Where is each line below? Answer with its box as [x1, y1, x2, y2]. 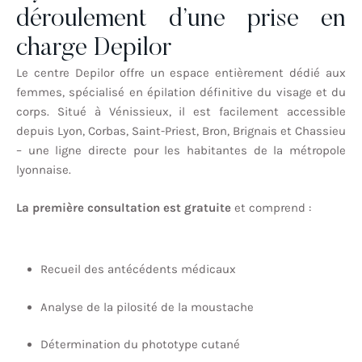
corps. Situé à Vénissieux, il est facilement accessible [16, 104, 346, 120]
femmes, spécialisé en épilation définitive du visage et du [16, 85, 346, 100]
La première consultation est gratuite [16, 200, 231, 215]
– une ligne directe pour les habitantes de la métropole [16, 143, 346, 158]
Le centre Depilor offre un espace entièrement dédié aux [16, 65, 346, 81]
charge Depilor [16, 36, 171, 62]
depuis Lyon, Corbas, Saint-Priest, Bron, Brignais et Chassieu [16, 124, 346, 139]
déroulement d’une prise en [16, 6, 346, 33]
